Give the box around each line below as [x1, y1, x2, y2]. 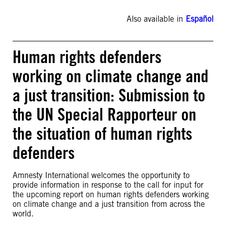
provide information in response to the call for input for [13, 180, 203, 190]
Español [186, 14, 213, 24]
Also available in [127, 14, 186, 24]
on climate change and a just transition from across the [13, 199, 205, 209]
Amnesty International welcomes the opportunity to [13, 171, 190, 180]
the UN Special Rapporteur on [13, 104, 196, 125]
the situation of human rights [13, 123, 192, 144]
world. [13, 209, 34, 218]
